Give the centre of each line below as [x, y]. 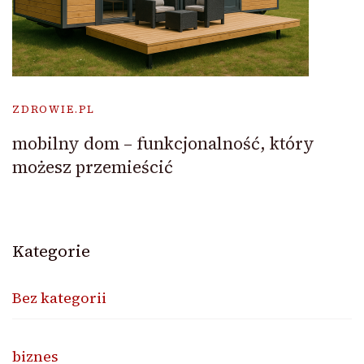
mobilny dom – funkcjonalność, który [163, 144]
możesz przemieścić [93, 167]
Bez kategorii [59, 298]
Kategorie [51, 251]
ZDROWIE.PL [54, 110]
